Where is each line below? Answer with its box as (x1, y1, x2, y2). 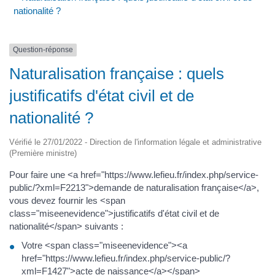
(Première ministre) (9, 148, 77, 158)
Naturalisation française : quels (9, 64, 224, 83)
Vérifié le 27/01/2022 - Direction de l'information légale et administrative (9, 137, 261, 147)
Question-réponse (13, 45, 73, 55)
